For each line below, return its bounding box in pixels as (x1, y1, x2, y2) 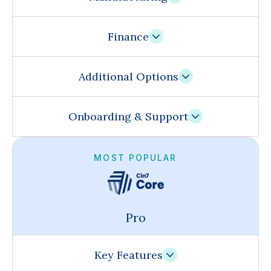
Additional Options (78, 70, 178, 84)
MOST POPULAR (94, 152, 177, 163)
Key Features (94, 248, 163, 263)
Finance (108, 30, 149, 44)
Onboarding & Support (68, 109, 188, 124)
